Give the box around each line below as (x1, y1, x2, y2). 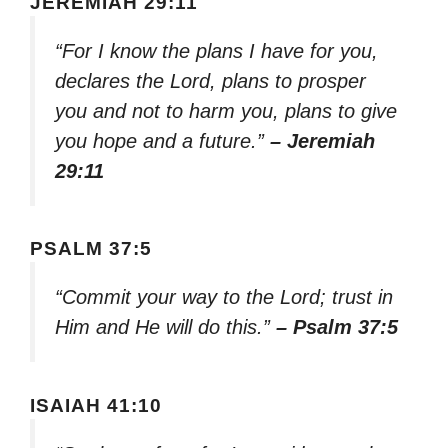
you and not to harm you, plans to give (55, 99, 397, 122)
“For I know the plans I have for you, (55, 39, 378, 62)
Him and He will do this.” (55, 316, 276, 339)
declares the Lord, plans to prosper (55, 69, 366, 92)
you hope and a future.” (55, 129, 270, 152)
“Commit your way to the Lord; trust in (55, 286, 393, 309)
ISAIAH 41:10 (30, 394, 162, 416)
